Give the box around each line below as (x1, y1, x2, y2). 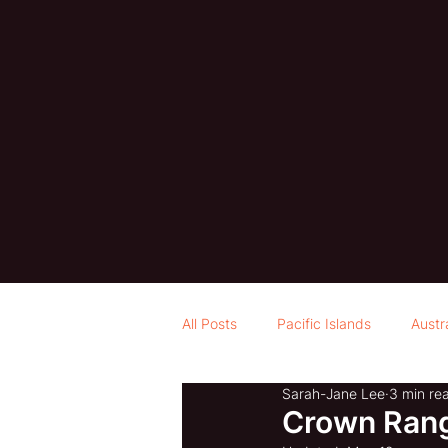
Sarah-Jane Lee (282, 385, 385, 403)
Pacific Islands (277, 314, 371, 332)
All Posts (182, 314, 237, 332)
